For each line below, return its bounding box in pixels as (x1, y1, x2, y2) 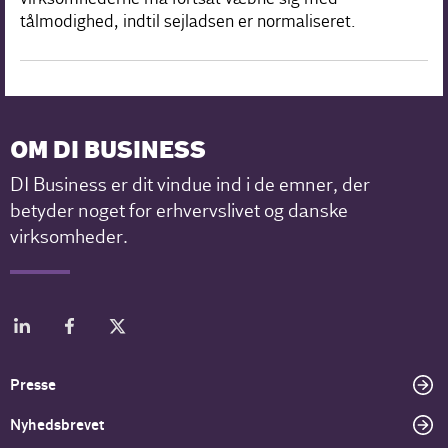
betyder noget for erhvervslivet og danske (10, 198, 349, 223)
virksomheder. (10, 224, 129, 249)
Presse (10, 375, 57, 394)
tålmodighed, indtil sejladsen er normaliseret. (20, 10, 356, 32)
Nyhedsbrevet (10, 415, 105, 434)
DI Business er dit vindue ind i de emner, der (10, 172, 371, 197)
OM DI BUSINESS (10, 135, 207, 167)
